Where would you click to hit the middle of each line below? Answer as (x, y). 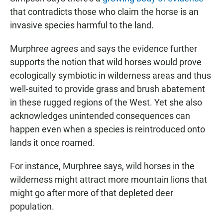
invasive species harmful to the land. (82, 25)
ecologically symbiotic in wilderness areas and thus (111, 75)
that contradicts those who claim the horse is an (104, 11)
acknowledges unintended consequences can (100, 115)
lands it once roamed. (53, 142)
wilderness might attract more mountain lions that (109, 179)
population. (32, 206)
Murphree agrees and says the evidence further (104, 48)
